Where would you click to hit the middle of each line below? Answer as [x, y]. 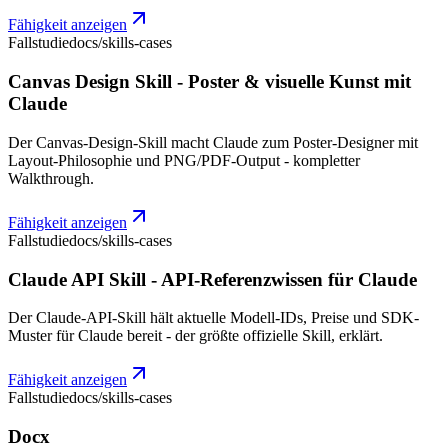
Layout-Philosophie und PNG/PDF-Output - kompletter [184, 160]
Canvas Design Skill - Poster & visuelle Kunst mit [209, 82]
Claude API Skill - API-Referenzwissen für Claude [212, 279]
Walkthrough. [51, 178]
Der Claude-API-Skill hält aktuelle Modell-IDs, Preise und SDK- [213, 318]
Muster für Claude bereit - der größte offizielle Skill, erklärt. [195, 336]
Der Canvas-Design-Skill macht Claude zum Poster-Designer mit [213, 142]
